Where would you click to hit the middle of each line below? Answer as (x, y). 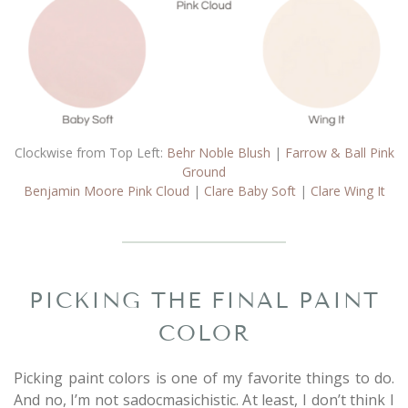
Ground (204, 171)
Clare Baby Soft (250, 190)
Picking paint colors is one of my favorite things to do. (204, 377)
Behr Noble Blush (218, 152)
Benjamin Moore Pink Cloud (106, 190)
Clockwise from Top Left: (90, 152)
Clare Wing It (347, 190)
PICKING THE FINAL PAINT (204, 300)
